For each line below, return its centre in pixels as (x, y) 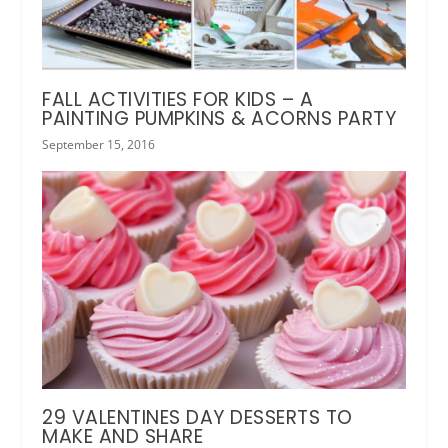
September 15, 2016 (99, 145)
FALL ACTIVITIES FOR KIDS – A (178, 100)
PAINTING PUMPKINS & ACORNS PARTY (219, 119)
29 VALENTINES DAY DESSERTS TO (197, 418)
